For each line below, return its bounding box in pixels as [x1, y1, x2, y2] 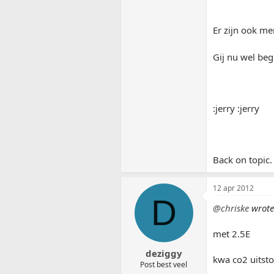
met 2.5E [213, 228, 250, 240]
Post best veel [140, 259, 187, 270]
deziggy [145, 246, 182, 259]
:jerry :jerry [213, 102, 259, 115]
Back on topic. [213, 154, 272, 166]
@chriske [213, 202, 249, 215]
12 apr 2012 [213, 183, 254, 194]
